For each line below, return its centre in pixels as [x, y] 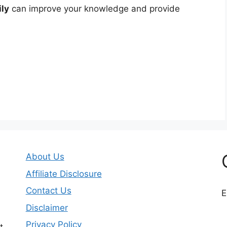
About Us [45, 157]
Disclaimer [47, 207]
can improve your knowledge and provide [94, 8]
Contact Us [48, 191]
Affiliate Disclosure [64, 174]
